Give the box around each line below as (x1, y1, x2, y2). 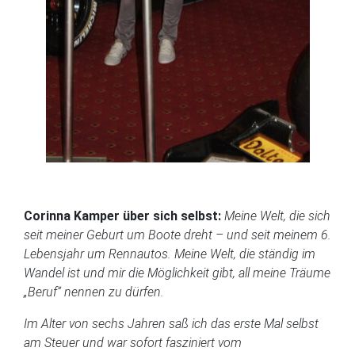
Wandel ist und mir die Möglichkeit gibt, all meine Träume (24, 265, 330, 281)
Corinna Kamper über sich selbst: (24, 208, 221, 223)
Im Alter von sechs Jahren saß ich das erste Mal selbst (24, 315, 319, 331)
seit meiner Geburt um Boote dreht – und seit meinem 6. (24, 227, 331, 242)
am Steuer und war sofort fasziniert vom (24, 334, 242, 350)
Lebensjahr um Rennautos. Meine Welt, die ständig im (24, 246, 315, 261)
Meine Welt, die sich (224, 208, 330, 223)
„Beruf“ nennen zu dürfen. (24, 284, 167, 300)
